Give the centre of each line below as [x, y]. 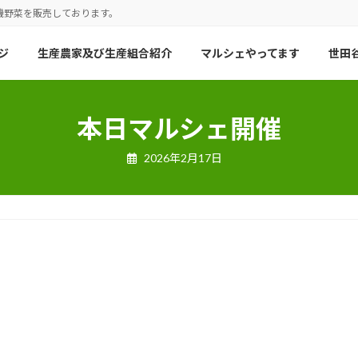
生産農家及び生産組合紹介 [105, 53]
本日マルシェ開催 [179, 128]
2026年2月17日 [183, 157]
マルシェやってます [250, 53]
